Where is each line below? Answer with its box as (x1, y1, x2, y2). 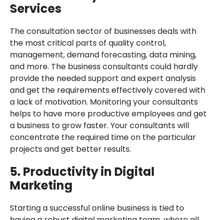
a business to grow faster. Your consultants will (9, 120, 189, 132)
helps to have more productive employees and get (9, 108, 207, 120)
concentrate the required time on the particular (9, 132, 196, 143)
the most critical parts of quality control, (9, 37, 166, 49)
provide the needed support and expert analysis (9, 73, 196, 84)
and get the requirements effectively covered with (9, 84, 205, 96)
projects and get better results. (9, 143, 131, 155)
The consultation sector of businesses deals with (9, 26, 196, 37)
